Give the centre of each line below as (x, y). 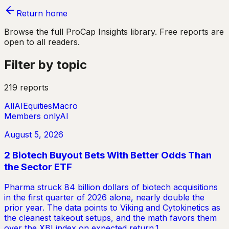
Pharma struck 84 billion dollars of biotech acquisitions (111, 187)
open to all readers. (42, 42)
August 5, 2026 (34, 134)
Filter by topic (45, 64)
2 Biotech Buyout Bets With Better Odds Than (108, 155)
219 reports (26, 87)
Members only (32, 116)
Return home (42, 13)
